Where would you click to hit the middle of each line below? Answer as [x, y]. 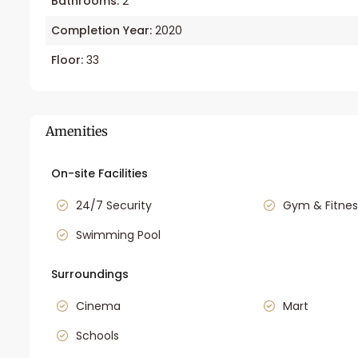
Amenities [77, 131]
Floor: [67, 60]
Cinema [98, 306]
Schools [97, 336]
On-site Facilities [99, 174]
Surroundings [90, 274]
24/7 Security [114, 206]
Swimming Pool [118, 235]
